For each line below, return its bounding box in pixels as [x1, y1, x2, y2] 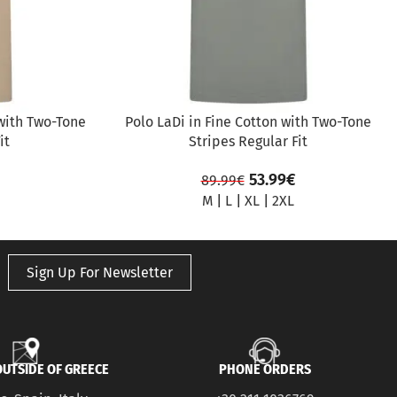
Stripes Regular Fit [189, 133, 307, 151]
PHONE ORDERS [218, 361, 311, 378]
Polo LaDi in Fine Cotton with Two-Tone [125, 113, 371, 131]
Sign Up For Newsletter [26, 264, 173, 282]
